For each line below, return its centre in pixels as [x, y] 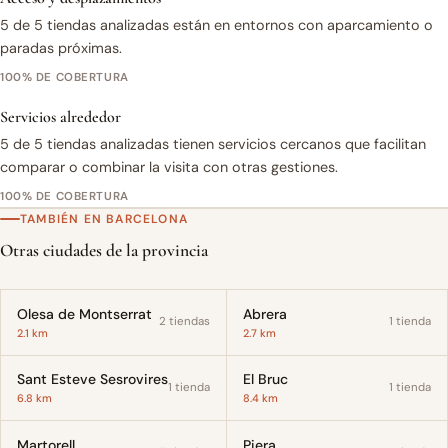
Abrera [265, 313]
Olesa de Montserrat [84, 313]
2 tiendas [184, 322]
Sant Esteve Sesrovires [92, 379]
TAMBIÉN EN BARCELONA [104, 218]
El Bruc [265, 379]
